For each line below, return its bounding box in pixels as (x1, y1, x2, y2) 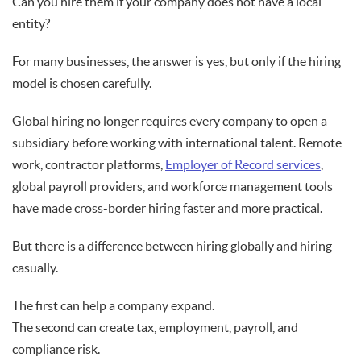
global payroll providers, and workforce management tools (12, 179, 333, 194)
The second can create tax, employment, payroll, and (12, 320, 298, 335)
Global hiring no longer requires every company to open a (12, 114, 327, 129)
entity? (12, 16, 50, 31)
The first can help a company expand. (12, 298, 214, 313)
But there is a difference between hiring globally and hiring (12, 239, 332, 254)
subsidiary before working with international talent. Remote (12, 135, 342, 151)
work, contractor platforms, (12, 157, 165, 172)
